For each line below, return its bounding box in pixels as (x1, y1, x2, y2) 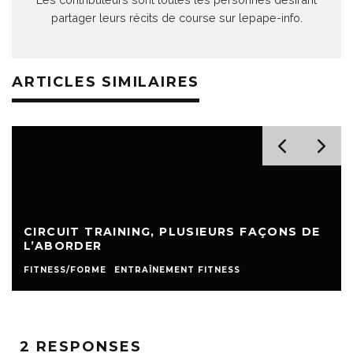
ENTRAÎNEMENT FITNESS (114, 265, 241, 275)
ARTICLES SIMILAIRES (12, 73, 200, 91)
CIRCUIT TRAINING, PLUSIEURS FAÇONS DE (24, 225, 321, 239)
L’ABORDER (24, 239, 102, 253)
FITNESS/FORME (24, 265, 107, 275)
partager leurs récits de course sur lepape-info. (50, 11, 303, 24)
